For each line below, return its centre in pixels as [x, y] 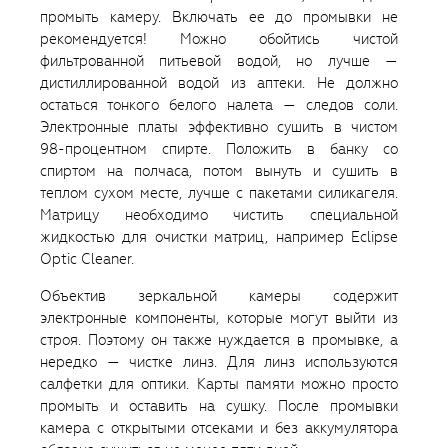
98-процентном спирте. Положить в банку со [219, 149]
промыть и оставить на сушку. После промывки [219, 406]
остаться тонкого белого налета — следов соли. [219, 105]
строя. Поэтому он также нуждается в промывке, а [219, 340]
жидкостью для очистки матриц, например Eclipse [219, 237]
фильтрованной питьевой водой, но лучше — [219, 61]
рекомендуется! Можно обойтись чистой [219, 39]
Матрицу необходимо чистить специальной [219, 215]
